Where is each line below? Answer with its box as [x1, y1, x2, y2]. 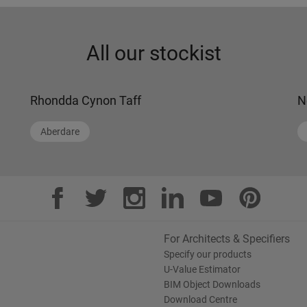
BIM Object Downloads [164, 279, 260, 290]
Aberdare [40, 126, 79, 137]
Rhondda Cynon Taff [30, 93, 141, 108]
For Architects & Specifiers [164, 232, 290, 245]
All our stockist [86, 41, 221, 65]
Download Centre [164, 294, 237, 305]
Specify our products [164, 249, 251, 260]
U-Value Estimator [164, 264, 241, 275]
